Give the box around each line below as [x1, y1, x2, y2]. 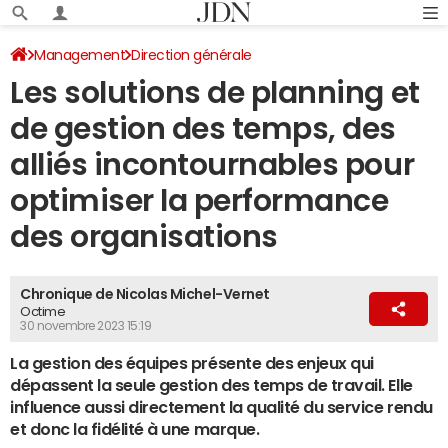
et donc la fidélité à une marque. [10, 421, 260, 437]
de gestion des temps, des [10, 113, 396, 144]
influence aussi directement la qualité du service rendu [10, 399, 433, 415]
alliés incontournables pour [10, 149, 415, 180]
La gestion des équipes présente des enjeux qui [10, 355, 374, 371]
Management [34, 48, 126, 62]
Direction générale [131, 48, 252, 62]
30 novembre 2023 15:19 [20, 320, 152, 332]
